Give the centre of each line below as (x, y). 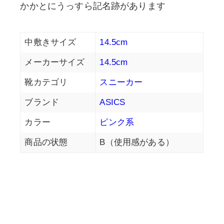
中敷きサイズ (50, 42)
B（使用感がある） (137, 142)
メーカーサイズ (55, 62)
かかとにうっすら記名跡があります (93, 6)
